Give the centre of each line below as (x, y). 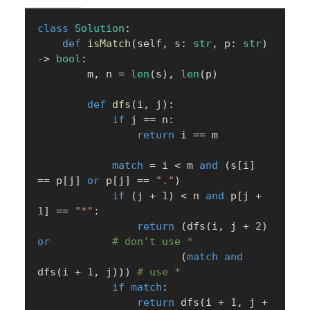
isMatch (109, 44)
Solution (100, 29)
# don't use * (153, 242)
